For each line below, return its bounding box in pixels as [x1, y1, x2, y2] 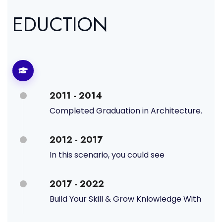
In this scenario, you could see [50, 149, 165, 161]
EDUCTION [12, 10, 108, 39]
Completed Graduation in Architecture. [50, 105, 202, 117]
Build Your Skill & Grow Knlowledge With [50, 193, 201, 205]
